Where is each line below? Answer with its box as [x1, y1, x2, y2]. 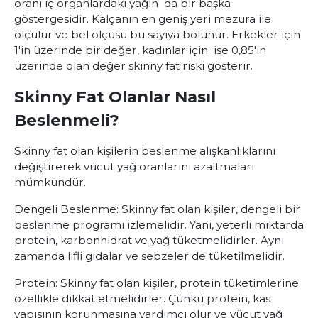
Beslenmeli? [14, 110, 119, 130]
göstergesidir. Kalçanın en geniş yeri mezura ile [14, 12, 271, 26]
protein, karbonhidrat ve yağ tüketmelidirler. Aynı [14, 234, 284, 247]
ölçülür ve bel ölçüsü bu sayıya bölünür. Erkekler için [14, 28, 300, 41]
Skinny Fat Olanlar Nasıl [14, 87, 216, 106]
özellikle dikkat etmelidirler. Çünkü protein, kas [14, 292, 270, 305]
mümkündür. [14, 175, 89, 189]
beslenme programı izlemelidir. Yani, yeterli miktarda [14, 218, 304, 231]
